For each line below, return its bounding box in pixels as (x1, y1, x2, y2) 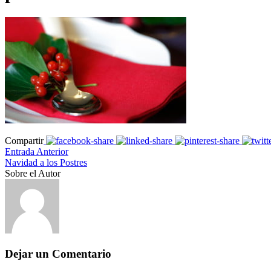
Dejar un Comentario (5, 247, 111, 260)
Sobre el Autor (5, 168, 60, 178)
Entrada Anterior (5, 146, 68, 157)
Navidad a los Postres (5, 157, 87, 168)
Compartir (5, 135, 44, 146)
